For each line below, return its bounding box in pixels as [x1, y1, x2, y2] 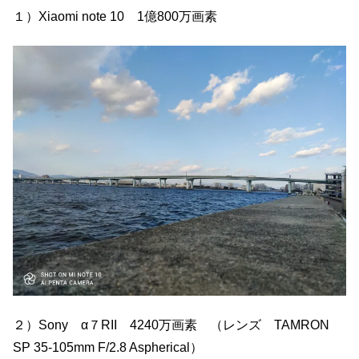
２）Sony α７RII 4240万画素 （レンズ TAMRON [13, 317, 342, 332]
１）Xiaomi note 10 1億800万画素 [13, 9, 217, 23]
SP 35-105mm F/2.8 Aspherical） [13, 340, 203, 354]
